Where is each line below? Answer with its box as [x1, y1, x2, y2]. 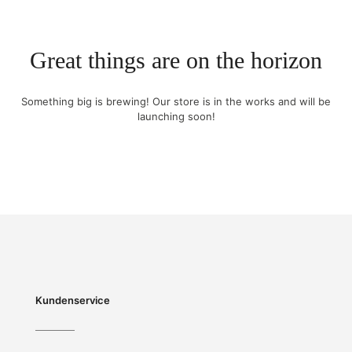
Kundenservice [35, 294, 110, 306]
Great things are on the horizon [30, 47, 322, 73]
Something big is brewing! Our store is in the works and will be [21, 95, 331, 108]
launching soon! [137, 110, 215, 123]
